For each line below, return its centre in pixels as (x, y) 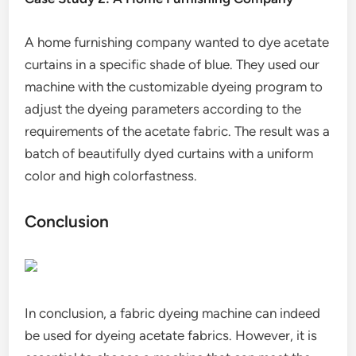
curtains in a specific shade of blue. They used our (172, 64)
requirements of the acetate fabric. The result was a (178, 131)
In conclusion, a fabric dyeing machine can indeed (173, 313)
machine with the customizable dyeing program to (174, 87)
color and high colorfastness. (111, 176)
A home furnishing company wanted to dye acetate (177, 42)
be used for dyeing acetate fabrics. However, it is (171, 335)
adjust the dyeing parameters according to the (163, 109)
